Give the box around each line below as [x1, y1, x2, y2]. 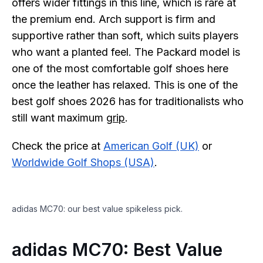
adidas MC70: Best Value [12, 239, 222, 260]
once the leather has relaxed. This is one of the [12, 79, 238, 91]
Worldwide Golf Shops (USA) [12, 156, 154, 168]
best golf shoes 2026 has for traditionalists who [12, 95, 244, 107]
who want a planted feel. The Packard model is [12, 46, 240, 58]
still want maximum [12, 112, 106, 124]
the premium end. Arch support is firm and [12, 13, 215, 25]
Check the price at [12, 140, 103, 152]
